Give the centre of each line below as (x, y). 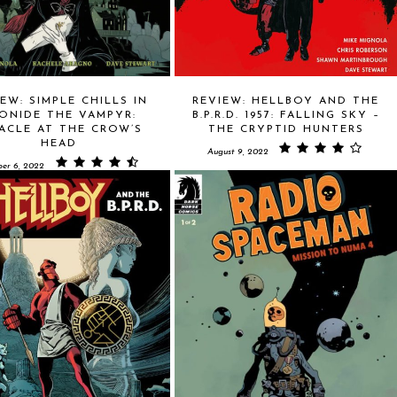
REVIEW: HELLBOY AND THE (286, 101)
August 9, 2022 (237, 152)
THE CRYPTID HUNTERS (286, 129)
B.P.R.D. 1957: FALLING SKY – (286, 115)
